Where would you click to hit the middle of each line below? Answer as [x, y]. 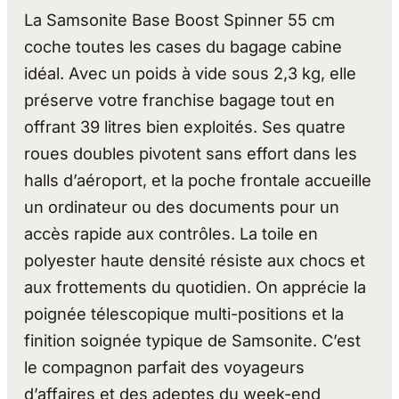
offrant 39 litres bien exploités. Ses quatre [185, 127]
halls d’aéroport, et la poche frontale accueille [198, 180]
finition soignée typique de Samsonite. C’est [193, 341]
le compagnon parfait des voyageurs [165, 367]
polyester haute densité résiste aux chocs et [195, 261]
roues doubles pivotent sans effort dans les [191, 154]
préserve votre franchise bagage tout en [180, 100]
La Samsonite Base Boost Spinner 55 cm [180, 20]
